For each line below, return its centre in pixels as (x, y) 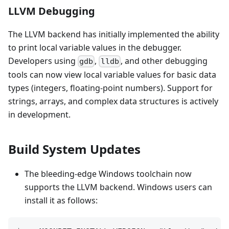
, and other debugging (164, 61)
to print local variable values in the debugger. (95, 48)
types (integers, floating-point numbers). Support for (110, 88)
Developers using (43, 61)
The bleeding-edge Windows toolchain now (108, 174)
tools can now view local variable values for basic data (112, 75)
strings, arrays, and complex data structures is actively (113, 101)
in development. (39, 115)
